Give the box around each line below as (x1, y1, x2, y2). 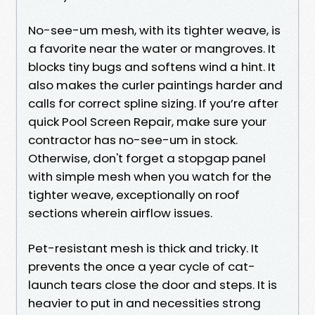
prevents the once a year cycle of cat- (28, 257, 255, 275)
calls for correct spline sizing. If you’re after (28, 94, 278, 112)
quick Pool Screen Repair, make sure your (28, 112, 266, 130)
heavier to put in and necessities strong (28, 294, 261, 311)
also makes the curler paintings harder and (28, 76, 283, 94)
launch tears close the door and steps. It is (28, 276, 277, 293)
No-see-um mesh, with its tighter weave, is (28, 21, 281, 39)
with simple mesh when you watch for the (28, 167, 271, 185)
